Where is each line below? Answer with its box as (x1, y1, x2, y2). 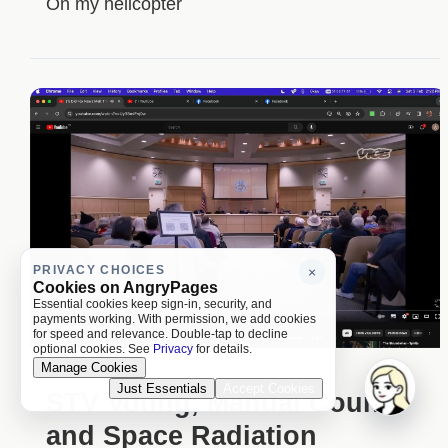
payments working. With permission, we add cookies (33, 312, 316, 326)
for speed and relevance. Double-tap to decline (33, 327, 288, 341)
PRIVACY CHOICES (33, 263, 166, 277)
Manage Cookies (41, 360, 138, 375)
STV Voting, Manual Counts (45, 387, 404, 418)
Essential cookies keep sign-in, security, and (33, 297, 272, 311)
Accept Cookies (223, 381, 315, 396)
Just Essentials (117, 381, 207, 396)
